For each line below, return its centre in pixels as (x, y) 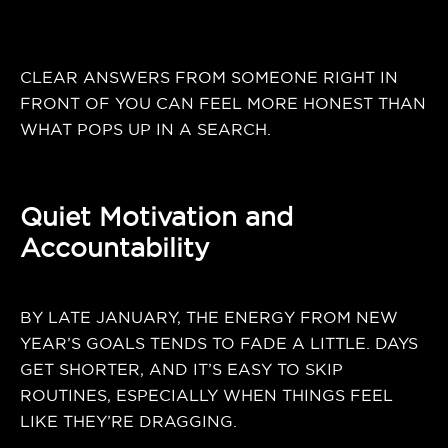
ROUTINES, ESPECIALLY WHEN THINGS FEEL (206, 395)
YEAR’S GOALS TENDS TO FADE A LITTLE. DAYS (219, 343)
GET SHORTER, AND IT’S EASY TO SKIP (181, 369)
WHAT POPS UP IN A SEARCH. (145, 129)
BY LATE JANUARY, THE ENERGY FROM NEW (209, 317)
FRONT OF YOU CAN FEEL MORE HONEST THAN (223, 103)
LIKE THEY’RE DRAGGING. (128, 421)
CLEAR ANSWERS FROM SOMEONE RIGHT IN (209, 77)
